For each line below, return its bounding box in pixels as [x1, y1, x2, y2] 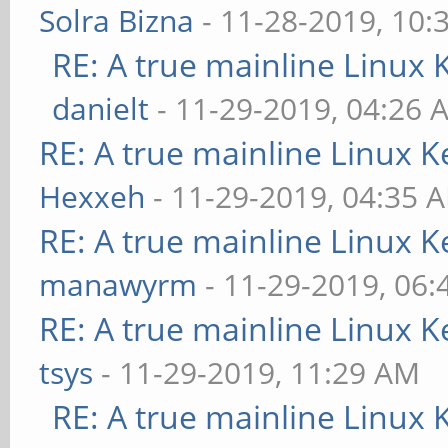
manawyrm [39, 264, 198, 305]
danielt [52, 88, 150, 129]
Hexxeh [39, 176, 146, 217]
